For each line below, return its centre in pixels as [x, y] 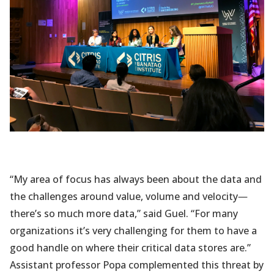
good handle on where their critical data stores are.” [130, 248]
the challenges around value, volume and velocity [124, 197]
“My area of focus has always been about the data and [136, 180]
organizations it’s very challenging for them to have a [133, 231]
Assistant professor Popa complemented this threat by [137, 265]
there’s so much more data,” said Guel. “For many [124, 214]
